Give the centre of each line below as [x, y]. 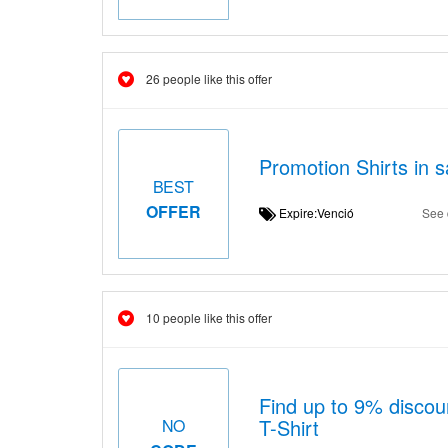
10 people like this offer [209, 317]
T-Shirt [288, 427]
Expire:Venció [322, 212]
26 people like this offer [209, 78]
